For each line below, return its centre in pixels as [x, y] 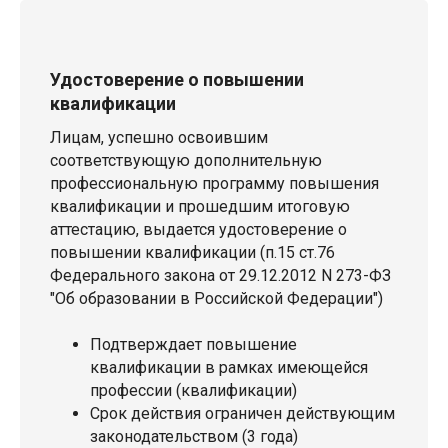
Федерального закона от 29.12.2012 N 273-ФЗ [220, 276]
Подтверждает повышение [193, 345]
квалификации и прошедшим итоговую [200, 207]
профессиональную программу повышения [214, 184]
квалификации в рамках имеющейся [229, 368]
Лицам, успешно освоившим [159, 138]
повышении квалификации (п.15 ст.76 [192, 253]
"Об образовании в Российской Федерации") [216, 299]
